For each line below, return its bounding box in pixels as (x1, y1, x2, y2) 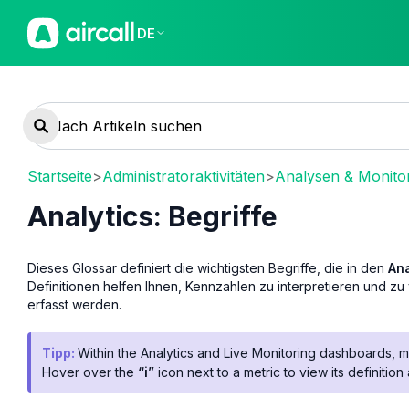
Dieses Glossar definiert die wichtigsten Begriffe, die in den (27, 259, 388, 276)
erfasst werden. (27, 296, 121, 312)
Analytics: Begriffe (27, 200, 278, 233)
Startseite (27, 166, 92, 185)
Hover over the (42, 363, 138, 380)
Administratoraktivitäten (102, 166, 265, 185)
